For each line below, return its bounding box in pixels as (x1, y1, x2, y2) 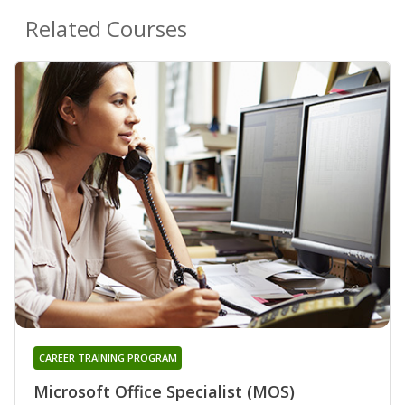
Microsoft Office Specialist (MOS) (33, 380, 295, 402)
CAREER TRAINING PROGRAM (38, 350, 177, 364)
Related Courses (25, 14, 187, 44)
